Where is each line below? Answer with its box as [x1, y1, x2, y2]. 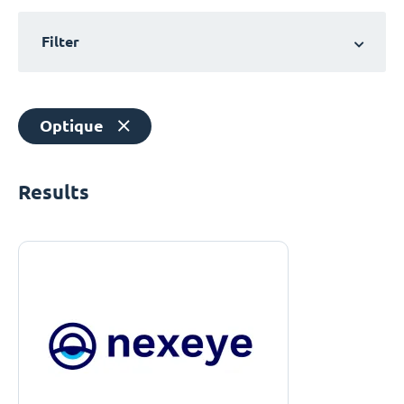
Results [18, 180, 89, 204]
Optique [40, 116, 104, 135]
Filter [41, 33, 79, 50]
